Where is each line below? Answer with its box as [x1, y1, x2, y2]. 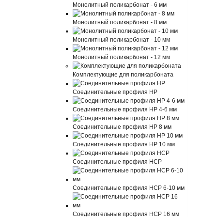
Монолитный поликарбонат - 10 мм [73, 36, 170, 43]
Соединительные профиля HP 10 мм [73, 141, 175, 148]
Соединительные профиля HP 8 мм [73, 124, 172, 130]
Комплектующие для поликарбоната [73, 71, 174, 78]
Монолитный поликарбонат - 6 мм [73, 1, 167, 8]
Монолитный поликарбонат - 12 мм [73, 54, 170, 61]
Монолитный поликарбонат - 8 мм [73, 19, 167, 26]
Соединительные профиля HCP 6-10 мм [73, 185, 185, 191]
